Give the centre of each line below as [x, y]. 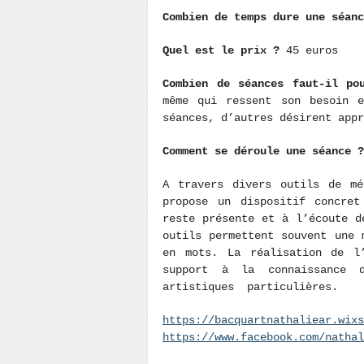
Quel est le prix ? [224, 50]
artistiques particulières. [257, 287]
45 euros [315, 50]
